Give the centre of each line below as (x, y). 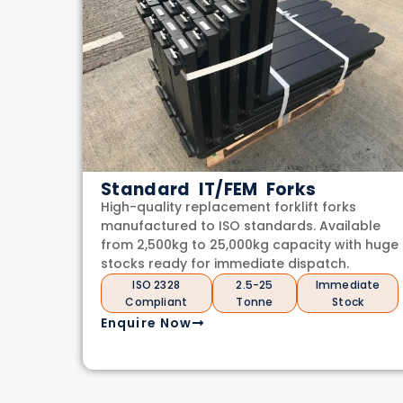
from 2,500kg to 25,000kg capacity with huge (250, 244)
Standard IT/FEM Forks (209, 189)
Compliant (157, 301)
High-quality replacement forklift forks (228, 206)
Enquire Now (147, 322)
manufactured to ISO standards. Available (241, 225)
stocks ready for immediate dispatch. (225, 263)
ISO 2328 (157, 284)
